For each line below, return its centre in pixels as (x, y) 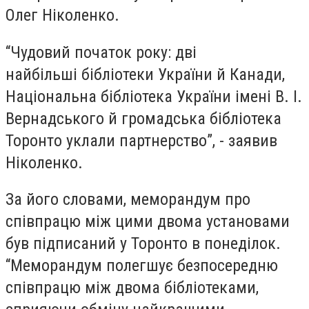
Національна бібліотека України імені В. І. (154, 96)
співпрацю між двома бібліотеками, (132, 288)
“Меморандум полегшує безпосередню (142, 266)
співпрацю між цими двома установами (148, 222)
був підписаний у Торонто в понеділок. (143, 244)
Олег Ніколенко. (62, 15)
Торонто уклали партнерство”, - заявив (141, 140)
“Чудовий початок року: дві (101, 52)
